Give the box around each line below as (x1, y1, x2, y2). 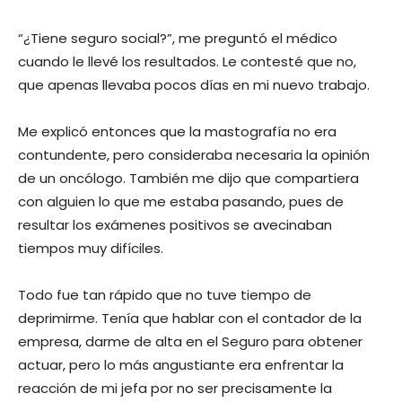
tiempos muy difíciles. (18, 238, 163, 258)
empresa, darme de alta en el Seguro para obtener (18, 331, 363, 351)
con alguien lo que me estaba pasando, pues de (18, 191, 344, 211)
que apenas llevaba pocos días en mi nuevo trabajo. (18, 74, 370, 94)
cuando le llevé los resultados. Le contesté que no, (18, 51, 356, 71)
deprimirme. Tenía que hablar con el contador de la (18, 308, 362, 328)
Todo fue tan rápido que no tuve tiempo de (18, 284, 311, 304)
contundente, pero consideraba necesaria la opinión (18, 144, 370, 164)
